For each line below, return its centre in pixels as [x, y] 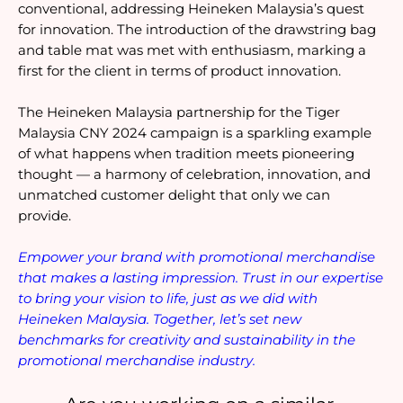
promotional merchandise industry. [137, 361]
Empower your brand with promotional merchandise [197, 258]
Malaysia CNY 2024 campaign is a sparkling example [195, 134]
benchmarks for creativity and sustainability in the [187, 340]
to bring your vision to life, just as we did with [168, 299]
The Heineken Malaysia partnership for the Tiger [179, 113]
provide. [45, 216]
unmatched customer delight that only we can [174, 196]
